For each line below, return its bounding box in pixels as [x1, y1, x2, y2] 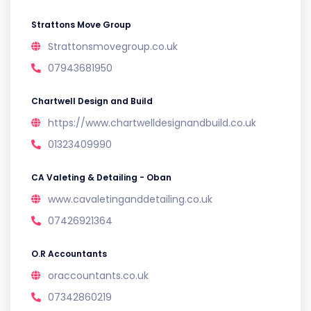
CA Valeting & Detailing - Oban [31, 171, 171, 183]
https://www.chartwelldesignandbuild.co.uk [48, 116, 256, 130]
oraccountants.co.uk [48, 269, 149, 283]
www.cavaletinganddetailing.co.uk [48, 192, 212, 206]
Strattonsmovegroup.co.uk [48, 40, 178, 53]
